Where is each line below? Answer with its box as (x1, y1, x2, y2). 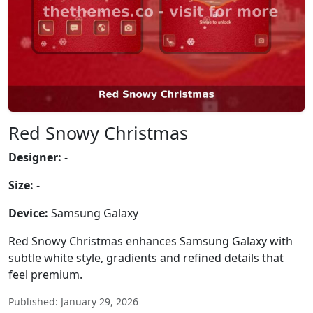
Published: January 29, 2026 (8, 295, 138, 308)
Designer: (8, 150, 61, 165)
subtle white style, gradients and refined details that (8, 250, 284, 265)
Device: (8, 205, 48, 221)
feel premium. (8, 267, 82, 282)
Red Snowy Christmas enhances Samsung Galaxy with (8, 233, 293, 249)
